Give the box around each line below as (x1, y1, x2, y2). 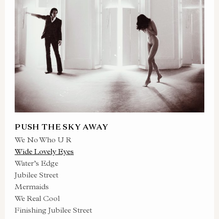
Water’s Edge (15, 158, 58, 168)
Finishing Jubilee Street (15, 205, 92, 215)
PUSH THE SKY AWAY (15, 122, 109, 131)
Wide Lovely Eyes (15, 147, 74, 156)
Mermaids (15, 182, 49, 191)
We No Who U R (15, 135, 71, 144)
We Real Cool (15, 194, 60, 203)
